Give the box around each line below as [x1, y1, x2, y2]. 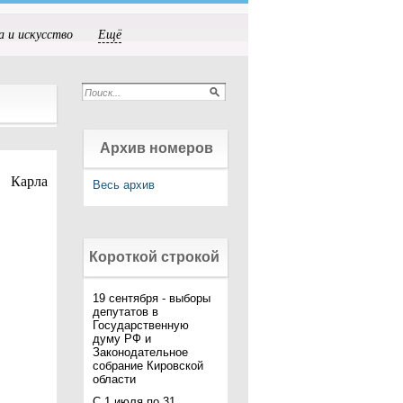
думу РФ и [93, 332, 151, 345]
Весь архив [93, 178, 155, 192]
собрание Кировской [93, 359, 203, 372]
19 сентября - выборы [93, 291, 210, 305]
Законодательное [93, 345, 188, 359]
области [93, 372, 136, 386]
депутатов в [93, 305, 158, 318]
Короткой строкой [89, 249, 219, 264]
